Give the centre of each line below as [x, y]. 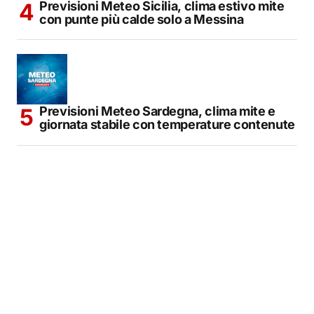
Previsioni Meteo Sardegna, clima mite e [157, 111]
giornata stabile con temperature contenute [167, 124]
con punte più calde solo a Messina [142, 19]
